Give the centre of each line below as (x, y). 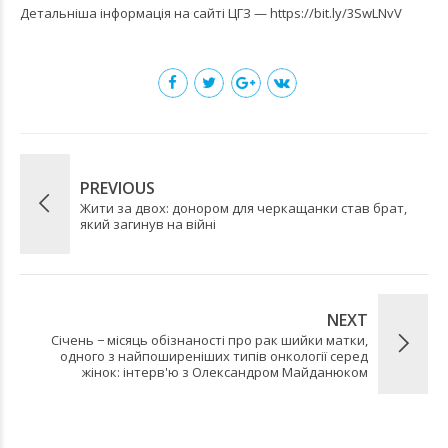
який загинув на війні (148, 223)
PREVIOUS (117, 187)
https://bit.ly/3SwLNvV (336, 13)
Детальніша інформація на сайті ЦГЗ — (145, 13)
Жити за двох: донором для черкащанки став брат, (243, 207)
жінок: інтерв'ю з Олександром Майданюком (225, 371)
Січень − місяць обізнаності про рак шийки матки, (209, 339)
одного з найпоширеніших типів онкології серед (214, 355)
